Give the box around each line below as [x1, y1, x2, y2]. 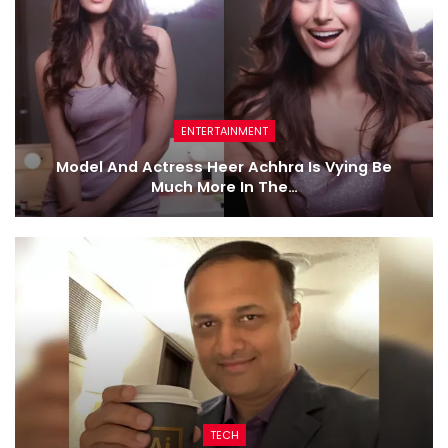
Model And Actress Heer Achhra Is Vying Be [56, 157, 392, 178]
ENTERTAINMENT [180, 123, 268, 140]
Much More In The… [150, 177, 298, 198]
